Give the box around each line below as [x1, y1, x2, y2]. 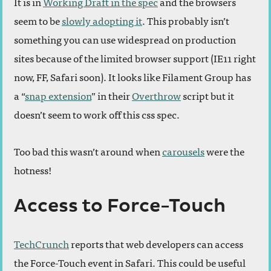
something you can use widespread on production [14, 31, 236, 48]
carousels [162, 143, 204, 160]
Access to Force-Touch [14, 195, 226, 218]
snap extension [25, 87, 91, 104]
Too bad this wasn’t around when [14, 143, 162, 160]
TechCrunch [14, 235, 69, 252]
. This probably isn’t [142, 12, 229, 29]
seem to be [14, 12, 62, 29]
